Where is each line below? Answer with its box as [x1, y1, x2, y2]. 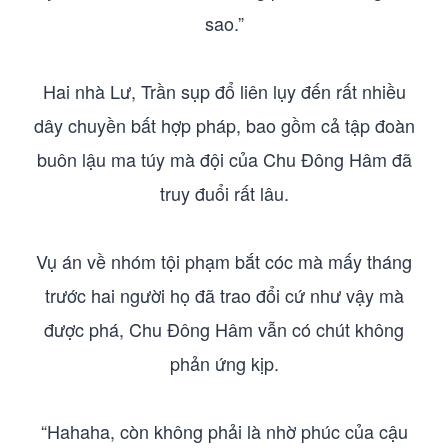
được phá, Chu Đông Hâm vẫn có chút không [44, 316, 404, 342]
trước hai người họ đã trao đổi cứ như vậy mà [44, 282, 404, 308]
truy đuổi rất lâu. [159, 180, 289, 206]
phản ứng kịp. [169, 350, 279, 376]
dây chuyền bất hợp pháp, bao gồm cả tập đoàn [33, 112, 415, 138]
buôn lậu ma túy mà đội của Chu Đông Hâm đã [36, 146, 412, 172]
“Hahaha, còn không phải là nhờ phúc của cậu [40, 418, 408, 444]
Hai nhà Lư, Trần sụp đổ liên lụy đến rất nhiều [42, 78, 406, 104]
